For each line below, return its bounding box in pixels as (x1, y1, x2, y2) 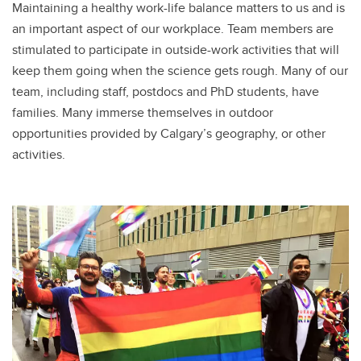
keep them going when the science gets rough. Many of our (12, 61, 348, 80)
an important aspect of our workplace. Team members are (12, 19, 334, 38)
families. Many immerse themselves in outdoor (12, 103, 273, 122)
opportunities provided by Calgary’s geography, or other (12, 124, 326, 143)
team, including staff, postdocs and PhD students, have (12, 82, 319, 101)
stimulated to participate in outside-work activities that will (12, 40, 339, 59)
